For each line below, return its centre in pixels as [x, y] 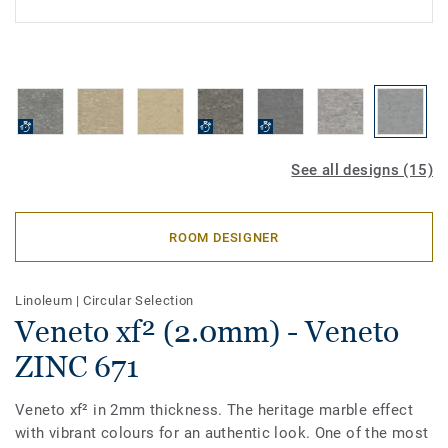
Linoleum [45, 300]
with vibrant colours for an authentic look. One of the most [222, 433]
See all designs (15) [362, 170]
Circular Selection [138, 300]
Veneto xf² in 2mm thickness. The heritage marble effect [214, 410]
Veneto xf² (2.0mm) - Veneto [207, 331]
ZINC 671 [77, 366]
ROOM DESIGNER [224, 237]
